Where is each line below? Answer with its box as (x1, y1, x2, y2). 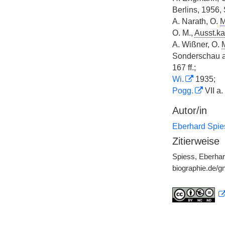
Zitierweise (172, 136, 219, 147)
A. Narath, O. (172, 17, 220, 26)
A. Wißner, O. (172, 40, 221, 49)
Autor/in (172, 105, 207, 116)
